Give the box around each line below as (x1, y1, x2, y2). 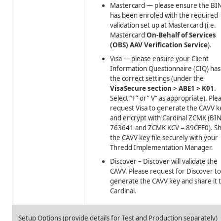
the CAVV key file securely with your (110, 133, 219, 143)
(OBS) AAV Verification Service (110, 40, 208, 50)
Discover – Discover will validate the (110, 157, 218, 166)
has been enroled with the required (110, 11, 219, 20)
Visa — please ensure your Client (110, 54, 209, 64)
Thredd (110, 143, 133, 152)
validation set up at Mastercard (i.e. (110, 21, 217, 30)
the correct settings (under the (110, 74, 204, 83)
